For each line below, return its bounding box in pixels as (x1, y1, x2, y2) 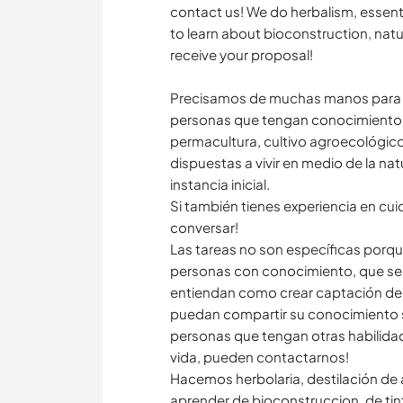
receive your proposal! (170, 46, 313, 64)
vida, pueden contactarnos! (170, 348, 349, 366)
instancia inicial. (170, 175, 270, 193)
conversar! (170, 219, 238, 237)
